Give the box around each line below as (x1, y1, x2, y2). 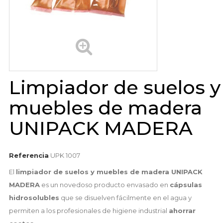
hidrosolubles (8, 194, 59, 202)
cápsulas (169, 181, 202, 189)
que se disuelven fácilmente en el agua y (59, 194, 192, 202)
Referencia (8, 151, 49, 160)
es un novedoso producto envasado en (39, 181, 170, 189)
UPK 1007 (50, 151, 80, 160)
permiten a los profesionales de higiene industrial (8, 207, 169, 215)
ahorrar (168, 207, 196, 215)
